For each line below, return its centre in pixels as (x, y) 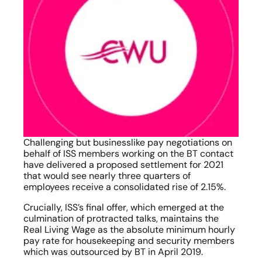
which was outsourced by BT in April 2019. (113, 252)
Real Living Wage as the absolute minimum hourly (129, 230)
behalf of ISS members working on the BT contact (128, 154)
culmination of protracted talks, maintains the (121, 218)
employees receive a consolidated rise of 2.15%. (125, 187)
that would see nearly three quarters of (107, 176)
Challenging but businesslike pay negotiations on (128, 142)
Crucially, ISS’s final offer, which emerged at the (124, 207)
